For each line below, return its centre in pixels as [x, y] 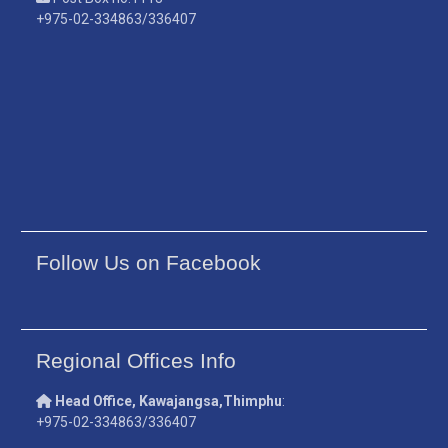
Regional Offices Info [136, 361]
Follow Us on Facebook [149, 263]
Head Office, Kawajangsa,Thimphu [169, 401]
